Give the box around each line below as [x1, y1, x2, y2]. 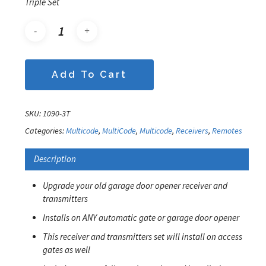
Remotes [211, 125, 242, 136]
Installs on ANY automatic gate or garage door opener [42, 211, 239, 223]
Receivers [175, 125, 208, 136]
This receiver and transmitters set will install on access [42, 230, 242, 242]
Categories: [24, 125, 66, 136]
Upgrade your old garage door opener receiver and [42, 179, 227, 191]
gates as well [42, 243, 90, 255]
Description [33, 153, 76, 165]
